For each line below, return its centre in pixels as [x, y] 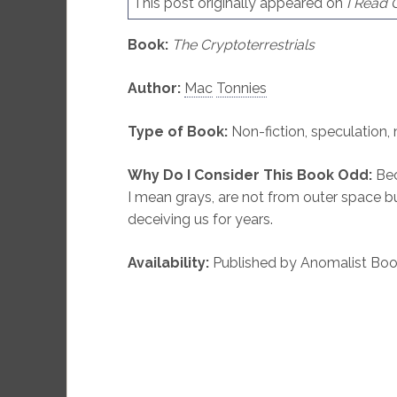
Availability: [170, 263]
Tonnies [241, 89]
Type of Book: [179, 132]
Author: [154, 89]
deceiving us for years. [200, 220]
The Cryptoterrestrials [243, 45]
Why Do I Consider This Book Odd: [251, 175]
